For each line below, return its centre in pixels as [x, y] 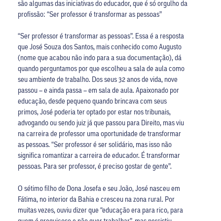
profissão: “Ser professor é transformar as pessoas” [90, 14]
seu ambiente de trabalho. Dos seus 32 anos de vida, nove [97, 79]
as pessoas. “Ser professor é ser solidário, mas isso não [94, 144]
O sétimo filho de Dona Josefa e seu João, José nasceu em [99, 188]
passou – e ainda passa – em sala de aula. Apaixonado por [98, 90]
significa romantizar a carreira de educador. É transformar [99, 155]
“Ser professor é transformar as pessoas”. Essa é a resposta [101, 36]
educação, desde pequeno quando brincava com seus [92, 101]
